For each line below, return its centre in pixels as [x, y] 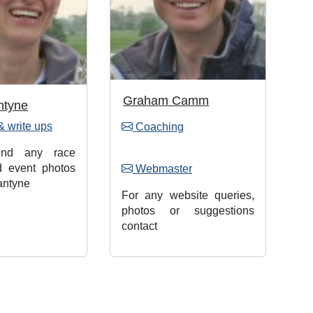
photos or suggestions [188, 211]
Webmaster [162, 169]
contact [139, 226]
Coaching [158, 127]
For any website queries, [188, 196]
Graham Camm [166, 101]
